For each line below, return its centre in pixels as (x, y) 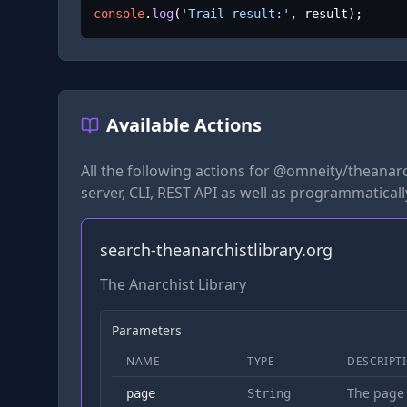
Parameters (147, 330)
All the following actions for (177, 170)
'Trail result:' (236, 14)
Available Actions (184, 124)
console (119, 14)
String (269, 393)
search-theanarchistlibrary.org (216, 249)
